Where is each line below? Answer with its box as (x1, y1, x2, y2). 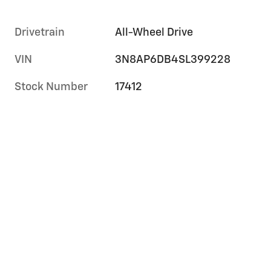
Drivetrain (15, 27, 65, 39)
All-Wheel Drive (115, 27, 194, 39)
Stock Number (15, 82, 88, 93)
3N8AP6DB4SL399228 (115, 54, 231, 66)
